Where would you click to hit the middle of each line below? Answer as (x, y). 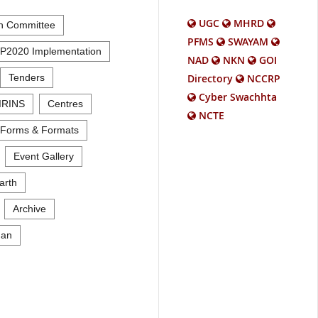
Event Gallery (44, 156)
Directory (210, 78)
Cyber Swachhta (238, 97)
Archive (29, 208)
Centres (65, 103)
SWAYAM (248, 41)
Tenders (27, 77)
